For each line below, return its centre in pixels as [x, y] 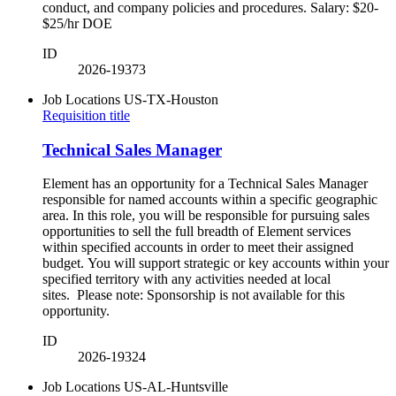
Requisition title [86, 115]
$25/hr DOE [81, 23]
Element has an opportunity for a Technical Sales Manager [205, 184]
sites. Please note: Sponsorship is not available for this [194, 295]
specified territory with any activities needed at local [187, 279]
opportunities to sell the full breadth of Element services [197, 232]
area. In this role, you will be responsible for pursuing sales [206, 216]
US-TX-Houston [171, 99]
